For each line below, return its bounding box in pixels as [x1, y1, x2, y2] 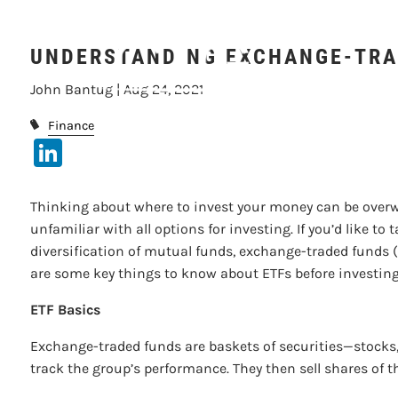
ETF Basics [30, 300, 101, 318]
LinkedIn [62, 133, 174, 167]
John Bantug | [30, 81, 124, 98]
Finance [47, 118, 94, 133]
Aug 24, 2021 [123, 81, 204, 98]
